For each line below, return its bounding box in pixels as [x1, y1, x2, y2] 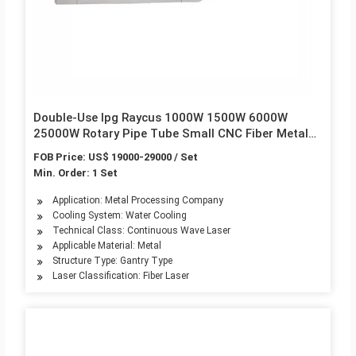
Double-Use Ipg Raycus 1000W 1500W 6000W [33, 110, 288, 126]
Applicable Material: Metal [52, 240, 161, 252]
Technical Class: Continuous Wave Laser [52, 225, 230, 237]
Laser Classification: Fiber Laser [52, 270, 189, 282]
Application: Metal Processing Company [52, 195, 223, 207]
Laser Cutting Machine [33, 142, 161, 157]
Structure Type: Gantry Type [52, 255, 172, 267]
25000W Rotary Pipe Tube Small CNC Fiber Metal [33, 126, 308, 141]
